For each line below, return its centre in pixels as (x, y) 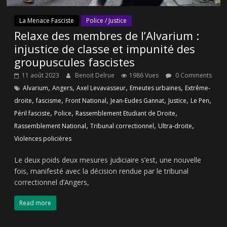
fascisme (49, 101)
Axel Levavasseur (101, 88)
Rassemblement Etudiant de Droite (126, 113)
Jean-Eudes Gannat (138, 101)
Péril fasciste (32, 113)
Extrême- (198, 88)
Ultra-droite (175, 126)
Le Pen (200, 101)
